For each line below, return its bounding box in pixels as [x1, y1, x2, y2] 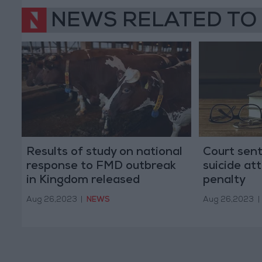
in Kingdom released [26, 175, 140, 187]
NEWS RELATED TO [51, 12, 257, 33]
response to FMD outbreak [26, 161, 176, 173]
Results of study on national [26, 147, 182, 159]
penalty [203, 175, 246, 187]
